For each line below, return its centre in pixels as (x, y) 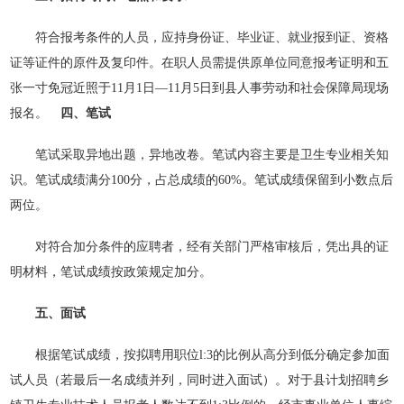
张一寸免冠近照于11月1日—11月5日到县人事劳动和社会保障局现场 (200, 88)
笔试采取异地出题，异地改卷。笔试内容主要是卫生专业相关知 (200, 155)
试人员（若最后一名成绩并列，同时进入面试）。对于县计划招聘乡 (200, 380)
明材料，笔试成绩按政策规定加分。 (111, 272)
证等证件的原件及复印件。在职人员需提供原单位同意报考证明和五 (200, 63)
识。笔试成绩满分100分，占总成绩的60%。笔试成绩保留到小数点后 (202, 180)
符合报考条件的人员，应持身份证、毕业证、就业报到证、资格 (200, 37)
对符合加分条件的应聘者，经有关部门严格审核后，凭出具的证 (200, 247)
